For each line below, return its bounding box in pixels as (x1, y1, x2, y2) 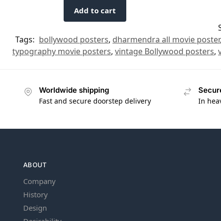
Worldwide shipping (39, 85, 109, 95)
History (23, 189, 48, 200)
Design (23, 203, 47, 213)
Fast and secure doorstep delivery (39, 96, 151, 106)
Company (23, 176, 56, 186)
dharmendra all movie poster (112, 34, 220, 45)
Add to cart (74, 5, 116, 15)
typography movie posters (12, 45, 111, 57)
